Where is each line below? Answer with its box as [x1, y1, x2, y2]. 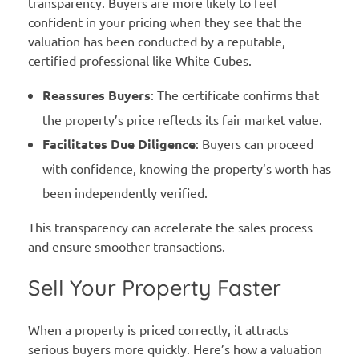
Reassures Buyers [42, 86, 151, 103]
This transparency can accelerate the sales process [28, 218, 313, 235]
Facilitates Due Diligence [42, 135, 196, 152]
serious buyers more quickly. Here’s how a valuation [28, 340, 322, 357]
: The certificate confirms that [150, 86, 319, 103]
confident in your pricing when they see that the [28, 13, 302, 30]
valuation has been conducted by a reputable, [28, 32, 285, 49]
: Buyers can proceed [195, 135, 313, 151]
